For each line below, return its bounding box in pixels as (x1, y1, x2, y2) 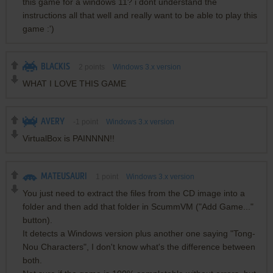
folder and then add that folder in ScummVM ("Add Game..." (22, 201, 253, 211)
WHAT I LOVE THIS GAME (22, 78, 126, 88)
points (82, 62, 107, 71)
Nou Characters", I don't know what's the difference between (22, 241, 255, 252)
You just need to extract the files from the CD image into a (22, 188, 245, 198)
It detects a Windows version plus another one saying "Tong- (22, 228, 255, 238)
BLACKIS (40, 62, 70, 71)
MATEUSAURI (40, 172, 87, 181)
